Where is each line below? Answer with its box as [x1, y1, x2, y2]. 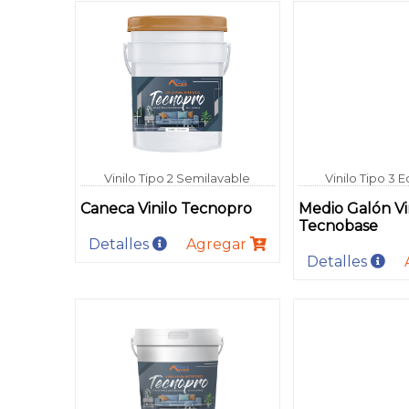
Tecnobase [298, 216, 378, 235]
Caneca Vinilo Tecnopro [79, 199, 252, 217]
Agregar [186, 235, 251, 253]
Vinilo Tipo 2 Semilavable [104, 170, 250, 185]
